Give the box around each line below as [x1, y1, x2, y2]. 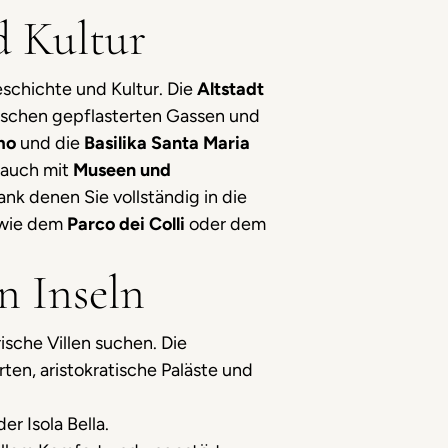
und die [20, 132, 84, 154]
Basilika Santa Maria [84, 132, 250, 154]
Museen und [73, 159, 171, 181]
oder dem [189, 213, 266, 235]
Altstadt [197, 78, 264, 100]
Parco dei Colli [67, 213, 189, 235]
